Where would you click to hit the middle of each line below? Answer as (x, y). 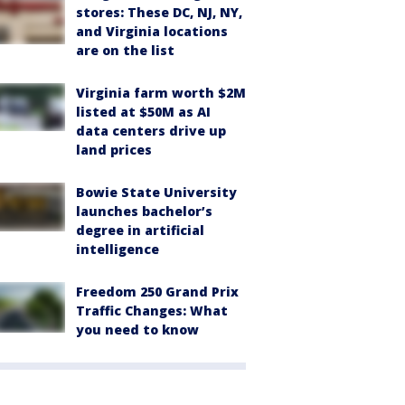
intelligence (118, 249)
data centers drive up (151, 131)
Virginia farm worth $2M (161, 93)
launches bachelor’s (144, 211)
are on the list (125, 50)
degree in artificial (140, 230)
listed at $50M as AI (143, 112)
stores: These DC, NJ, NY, (159, 12)
